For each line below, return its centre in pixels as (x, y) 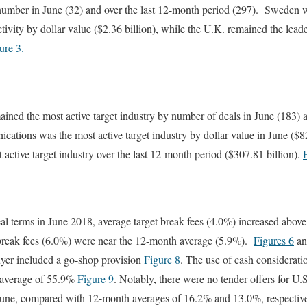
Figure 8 (162, 260)
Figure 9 (96, 279)
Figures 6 (274, 241)
